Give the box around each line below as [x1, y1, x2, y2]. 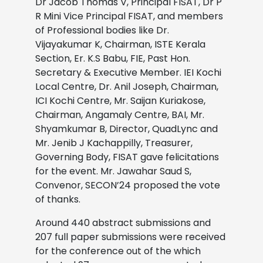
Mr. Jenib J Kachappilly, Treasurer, [35, 136, 193, 150]
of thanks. [35, 192, 80, 206]
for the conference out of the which [35, 244, 201, 258]
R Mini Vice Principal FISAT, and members [35, 9, 223, 23]
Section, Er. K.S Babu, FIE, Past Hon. [35, 51, 190, 65]
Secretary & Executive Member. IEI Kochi [35, 65, 221, 79]
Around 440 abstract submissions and [35, 215, 211, 230]
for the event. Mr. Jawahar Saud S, [35, 164, 191, 178]
